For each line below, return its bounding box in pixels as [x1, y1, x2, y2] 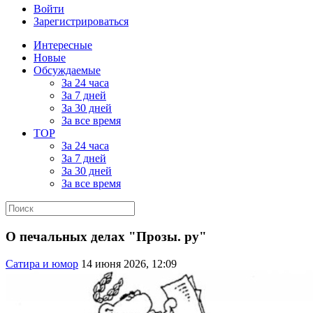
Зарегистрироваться [34, 15, 129, 28]
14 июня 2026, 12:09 [81, 257, 177, 270]
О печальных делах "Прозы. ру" [6, 229, 207, 245]
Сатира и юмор [6, 257, 78, 270]
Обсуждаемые [34, 64, 101, 77]
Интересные [34, 39, 92, 52]
